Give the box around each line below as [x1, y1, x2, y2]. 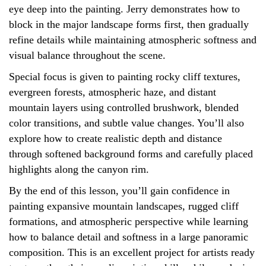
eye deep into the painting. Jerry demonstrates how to [9, 3, 240, 15]
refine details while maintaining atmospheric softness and [9, 34, 256, 46]
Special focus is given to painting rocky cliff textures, [9, 71, 240, 83]
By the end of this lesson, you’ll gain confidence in [9, 185, 230, 197]
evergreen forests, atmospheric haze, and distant [9, 86, 216, 99]
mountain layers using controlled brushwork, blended [9, 102, 239, 114]
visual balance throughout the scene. [9, 49, 166, 62]
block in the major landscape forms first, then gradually [9, 18, 249, 31]
